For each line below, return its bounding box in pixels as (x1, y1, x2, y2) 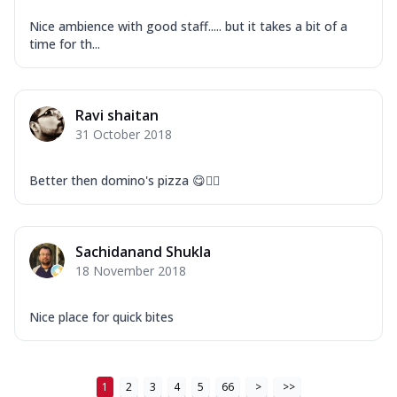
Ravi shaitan (75, 105, 159, 125)
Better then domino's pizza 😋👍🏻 (29, 171, 220, 189)
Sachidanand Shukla (75, 241, 211, 261)
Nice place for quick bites (29, 307, 174, 325)
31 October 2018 (75, 125, 172, 143)
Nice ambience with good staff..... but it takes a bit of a (29, 17, 347, 35)
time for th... (29, 35, 100, 52)
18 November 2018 (75, 261, 186, 279)
